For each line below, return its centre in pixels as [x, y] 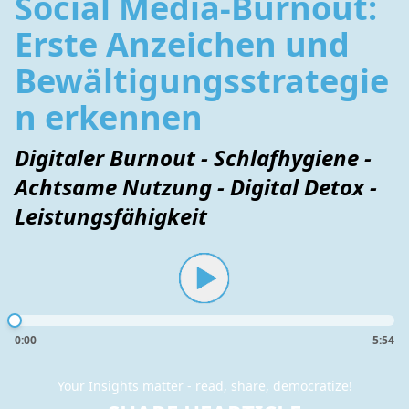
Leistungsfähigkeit [111, 216]
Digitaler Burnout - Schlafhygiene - [193, 157]
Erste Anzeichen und [182, 44]
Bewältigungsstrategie [202, 81]
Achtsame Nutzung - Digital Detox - [196, 187]
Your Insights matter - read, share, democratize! [204, 386]
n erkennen [109, 117]
